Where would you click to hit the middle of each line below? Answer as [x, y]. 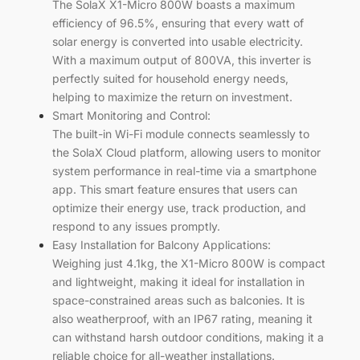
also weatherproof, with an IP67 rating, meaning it [182, 318]
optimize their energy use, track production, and [179, 207]
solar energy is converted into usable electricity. [178, 41]
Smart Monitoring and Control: [131, 115]
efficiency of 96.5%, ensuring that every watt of [178, 22]
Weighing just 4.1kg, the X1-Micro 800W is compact [189, 263]
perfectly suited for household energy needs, [170, 78]
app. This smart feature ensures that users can [175, 189]
